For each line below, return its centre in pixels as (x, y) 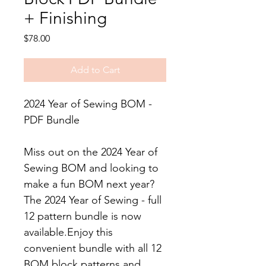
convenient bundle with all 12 (93, 248)
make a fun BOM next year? (89, 184)
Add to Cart (95, 70)
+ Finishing (65, 18)
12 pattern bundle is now (83, 216)
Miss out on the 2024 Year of (91, 152)
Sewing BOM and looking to (91, 168)
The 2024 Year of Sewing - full (93, 200)
